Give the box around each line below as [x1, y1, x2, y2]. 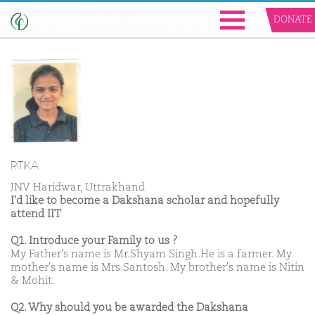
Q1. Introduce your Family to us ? [11, 236, 178, 247]
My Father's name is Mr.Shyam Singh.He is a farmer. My [11, 249, 292, 260]
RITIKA [11, 159, 39, 174]
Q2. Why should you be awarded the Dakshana [11, 302, 248, 314]
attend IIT [11, 209, 61, 220]
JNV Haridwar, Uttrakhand [11, 182, 145, 193]
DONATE [274, 15, 311, 25]
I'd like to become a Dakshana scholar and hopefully [11, 195, 279, 207]
